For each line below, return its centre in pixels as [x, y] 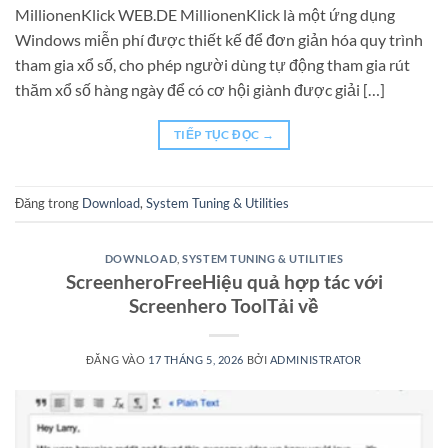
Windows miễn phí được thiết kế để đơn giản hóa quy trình [219, 39]
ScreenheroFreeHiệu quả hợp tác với [224, 281]
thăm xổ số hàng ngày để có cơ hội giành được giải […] [200, 89]
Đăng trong [48, 203]
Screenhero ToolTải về [224, 305]
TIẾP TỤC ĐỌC [217, 134]
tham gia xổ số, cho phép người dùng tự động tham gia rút [212, 64]
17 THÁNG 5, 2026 [195, 359]
